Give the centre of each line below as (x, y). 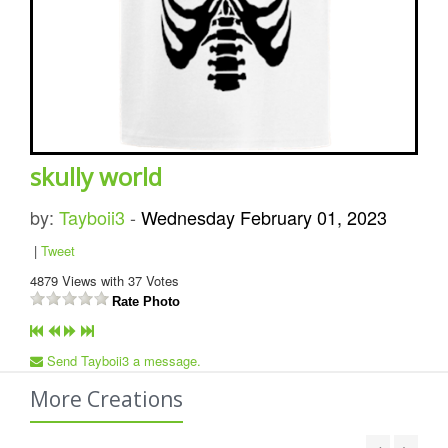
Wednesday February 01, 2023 (264, 217)
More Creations (106, 399)
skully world (96, 176)
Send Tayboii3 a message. (122, 360)
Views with (93, 280)
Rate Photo (146, 301)
